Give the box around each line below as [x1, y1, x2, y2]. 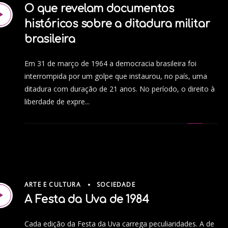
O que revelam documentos [24, 3, 174, 15]
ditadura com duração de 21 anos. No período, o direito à [24, 84, 215, 94]
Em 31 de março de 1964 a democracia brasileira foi [24, 59, 196, 69]
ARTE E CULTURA [24, 180, 81, 189]
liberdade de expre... [24, 97, 90, 107]
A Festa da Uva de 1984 [24, 193, 149, 206]
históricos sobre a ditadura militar [24, 18, 210, 31]
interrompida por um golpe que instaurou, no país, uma [24, 71, 207, 81]
